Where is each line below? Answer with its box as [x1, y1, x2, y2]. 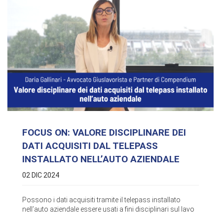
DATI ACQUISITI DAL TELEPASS [22, 140, 158, 152]
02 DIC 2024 [22, 171, 59, 180]
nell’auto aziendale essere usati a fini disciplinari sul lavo [22, 205, 194, 214]
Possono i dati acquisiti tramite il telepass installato [22, 196, 181, 204]
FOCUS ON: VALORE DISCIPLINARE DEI [22, 127, 186, 139]
